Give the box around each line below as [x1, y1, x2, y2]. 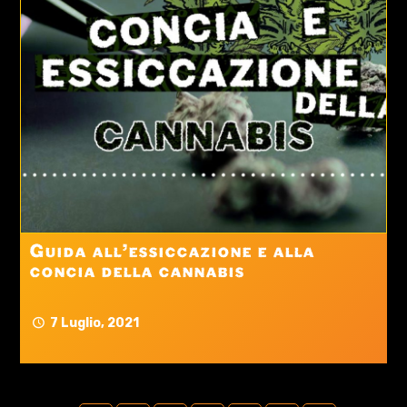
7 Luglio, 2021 [50, 315, 139, 332]
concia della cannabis [29, 263, 245, 283]
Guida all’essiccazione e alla [29, 243, 315, 263]
